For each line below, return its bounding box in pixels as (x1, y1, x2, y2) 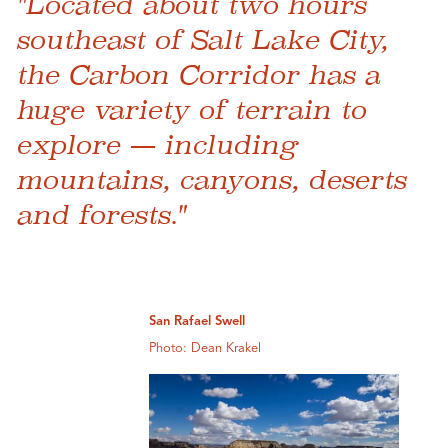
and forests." (16, 198, 185, 230)
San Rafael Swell (149, 314, 246, 328)
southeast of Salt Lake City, (16, 23, 388, 55)
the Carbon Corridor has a (16, 58, 380, 90)
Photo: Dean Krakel (149, 341, 262, 355)
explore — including (16, 128, 298, 160)
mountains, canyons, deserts (16, 163, 406, 195)
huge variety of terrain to (16, 93, 366, 125)
